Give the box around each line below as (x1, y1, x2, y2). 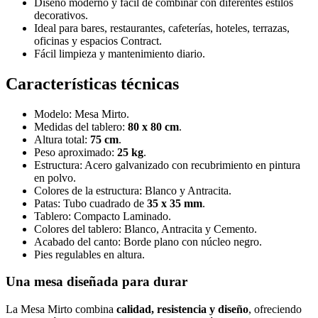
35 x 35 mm (147, 197, 202, 209)
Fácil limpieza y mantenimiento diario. (34, 47, 205, 60)
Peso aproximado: (34, 146, 117, 158)
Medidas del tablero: (34, 120, 128, 133)
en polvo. (34, 171, 76, 184)
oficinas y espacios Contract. (34, 34, 162, 47)
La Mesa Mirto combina (6, 302, 116, 315)
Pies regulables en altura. (34, 248, 145, 261)
